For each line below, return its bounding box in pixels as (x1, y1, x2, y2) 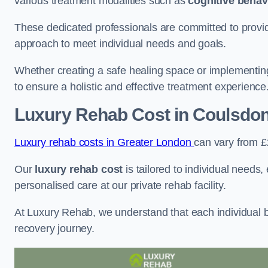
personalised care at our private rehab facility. (14, 179, 226, 191)
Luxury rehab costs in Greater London (14, 136, 194, 148)
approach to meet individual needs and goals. (14, 37, 227, 50)
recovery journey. (14, 222, 98, 234)
